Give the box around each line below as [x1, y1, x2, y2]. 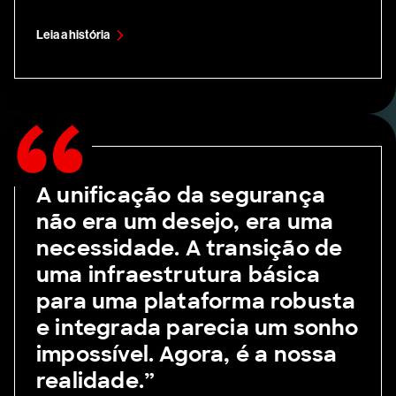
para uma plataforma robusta [36, 287, 356, 316]
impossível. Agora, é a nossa [36, 340, 338, 369]
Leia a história [36, 27, 110, 43]
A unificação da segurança [36, 181, 326, 209]
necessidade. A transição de [36, 234, 343, 263]
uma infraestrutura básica [36, 261, 320, 289]
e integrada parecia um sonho [36, 314, 359, 342]
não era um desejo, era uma [36, 208, 334, 236]
